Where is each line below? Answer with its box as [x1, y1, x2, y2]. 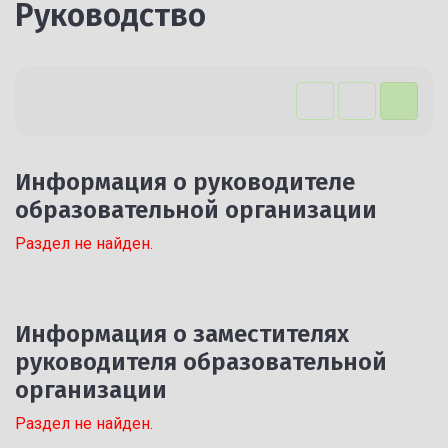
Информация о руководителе [15, 168, 355, 196]
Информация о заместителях [15, 320, 349, 348]
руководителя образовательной [15, 348, 387, 376]
